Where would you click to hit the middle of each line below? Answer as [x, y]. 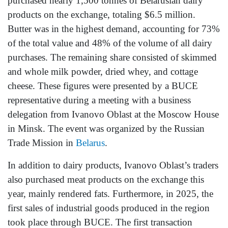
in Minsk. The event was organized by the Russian [106, 129]
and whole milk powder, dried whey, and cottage [103, 72]
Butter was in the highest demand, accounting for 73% [114, 29]
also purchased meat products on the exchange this [106, 180]
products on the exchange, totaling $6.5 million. [102, 15]
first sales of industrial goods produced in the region [109, 208]
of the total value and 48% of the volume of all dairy [110, 43]
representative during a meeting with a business [99, 100]
